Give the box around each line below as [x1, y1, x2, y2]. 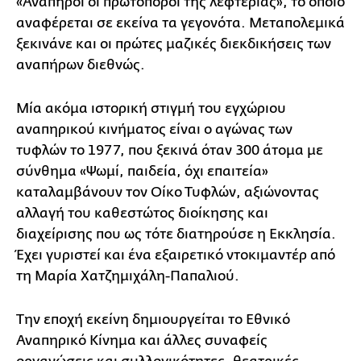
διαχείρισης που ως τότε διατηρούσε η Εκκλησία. [16, 226, 336, 242]
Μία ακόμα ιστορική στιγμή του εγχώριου [16, 100, 286, 116]
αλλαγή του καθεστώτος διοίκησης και [16, 205, 268, 221]
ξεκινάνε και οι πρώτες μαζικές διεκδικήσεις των [16, 35, 331, 52]
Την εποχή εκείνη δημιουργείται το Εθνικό [16, 311, 290, 327]
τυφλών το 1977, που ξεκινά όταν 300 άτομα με [16, 142, 323, 158]
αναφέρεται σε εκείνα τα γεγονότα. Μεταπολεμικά [16, 15, 345, 31]
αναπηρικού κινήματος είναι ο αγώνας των [16, 121, 293, 137]
